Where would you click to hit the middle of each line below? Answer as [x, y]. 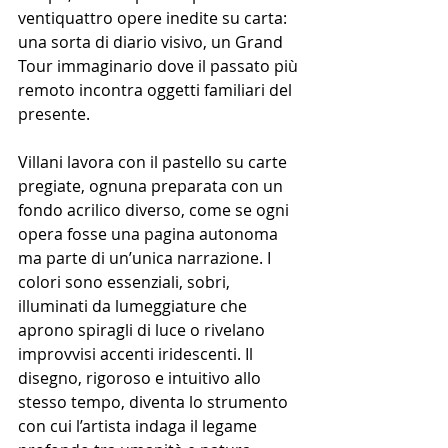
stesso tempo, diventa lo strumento [155, 401]
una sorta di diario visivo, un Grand [152, 41]
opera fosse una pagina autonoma [150, 233]
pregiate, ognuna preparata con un [152, 185]
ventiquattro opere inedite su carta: [154, 17]
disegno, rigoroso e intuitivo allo [141, 377]
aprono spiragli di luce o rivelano [143, 329]
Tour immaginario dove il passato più [160, 65]
